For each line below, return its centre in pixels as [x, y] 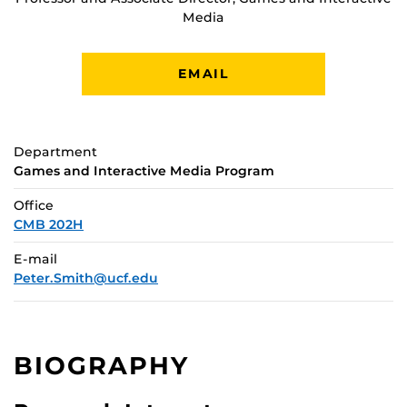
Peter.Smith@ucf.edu [86, 278]
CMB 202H [49, 224]
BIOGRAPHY [102, 365]
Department [55, 151]
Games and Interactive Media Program [144, 170]
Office [34, 205]
